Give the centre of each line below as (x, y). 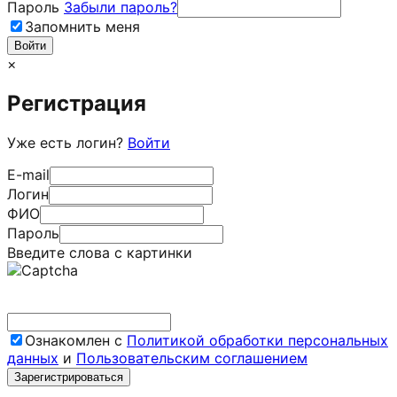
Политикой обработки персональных (257, 340)
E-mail (28, 174)
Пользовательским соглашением (192, 358)
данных (33, 358)
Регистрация (77, 103)
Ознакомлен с (76, 340)
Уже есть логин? (67, 142)
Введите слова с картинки (100, 252)
